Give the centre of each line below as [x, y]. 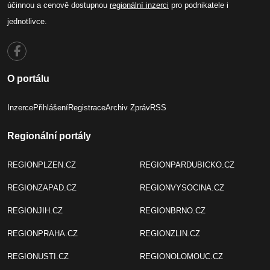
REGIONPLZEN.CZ [42, 165]
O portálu [28, 79]
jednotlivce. [27, 21]
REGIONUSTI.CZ [38, 256]
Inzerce [20, 108]
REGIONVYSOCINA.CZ [182, 188]
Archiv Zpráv [128, 108]
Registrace [87, 108]
